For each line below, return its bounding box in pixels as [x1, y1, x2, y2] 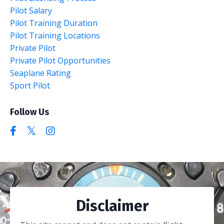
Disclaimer [75, 196, 148, 215]
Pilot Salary [10, 4, 52, 16]
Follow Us [10, 106, 49, 117]
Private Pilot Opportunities [10, 54, 110, 66]
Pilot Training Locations [10, 29, 100, 41]
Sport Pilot [10, 79, 50, 91]
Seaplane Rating [10, 67, 71, 78]
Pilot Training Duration [10, 17, 97, 28]
